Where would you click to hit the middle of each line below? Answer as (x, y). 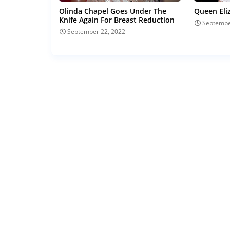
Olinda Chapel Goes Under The (112, 11)
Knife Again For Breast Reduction (117, 20)
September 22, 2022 (96, 32)
